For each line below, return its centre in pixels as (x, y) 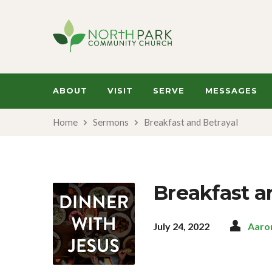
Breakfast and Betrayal (191, 122)
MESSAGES (231, 90)
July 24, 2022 (181, 226)
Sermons (111, 122)
